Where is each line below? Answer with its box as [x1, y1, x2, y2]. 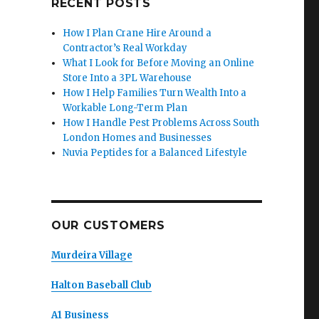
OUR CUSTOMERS [51, 219, 165, 232]
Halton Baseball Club [51, 279, 152, 291]
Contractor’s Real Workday [63, 42, 188, 54]
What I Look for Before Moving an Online [63, 57, 255, 69]
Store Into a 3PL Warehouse [63, 72, 192, 84]
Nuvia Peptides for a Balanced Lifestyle [63, 147, 248, 159]
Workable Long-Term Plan [63, 102, 188, 114]
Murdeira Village [51, 249, 132, 261]
